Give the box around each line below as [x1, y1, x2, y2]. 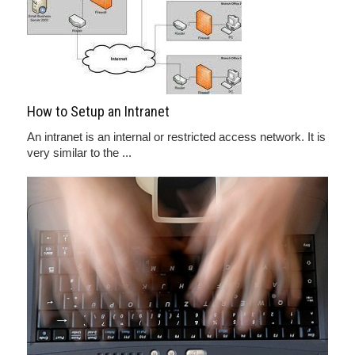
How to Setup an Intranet [27, 103, 170, 120]
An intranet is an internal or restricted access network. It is [27, 130, 326, 143]
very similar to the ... [27, 146, 132, 159]
